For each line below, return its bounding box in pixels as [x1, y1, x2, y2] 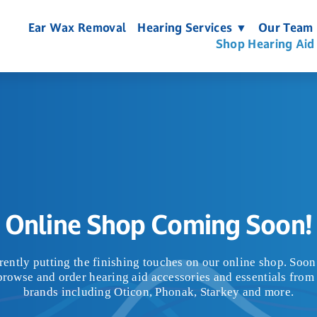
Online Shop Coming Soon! [4, 207, 313, 242]
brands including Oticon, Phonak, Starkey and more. [23, 285, 294, 299]
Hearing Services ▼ [137, 21, 247, 35]
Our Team [258, 21, 313, 35]
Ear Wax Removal [28, 21, 127, 35]
